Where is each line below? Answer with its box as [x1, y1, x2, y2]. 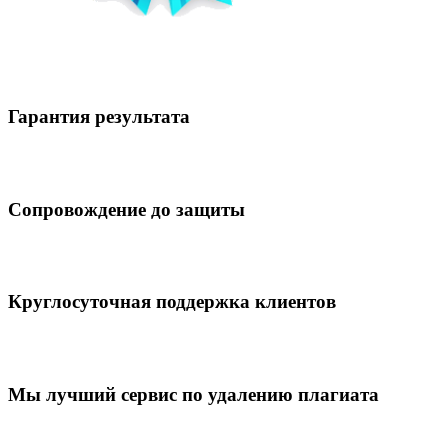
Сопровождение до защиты [8, 198, 245, 220]
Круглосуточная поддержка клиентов [8, 291, 336, 313]
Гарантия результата [8, 106, 190, 128]
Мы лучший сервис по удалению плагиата [8, 383, 379, 405]
